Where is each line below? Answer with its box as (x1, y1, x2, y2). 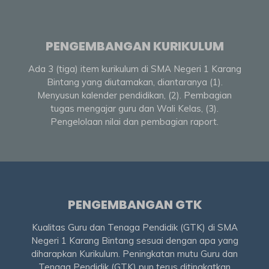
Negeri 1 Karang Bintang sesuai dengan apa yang (31, 234, 238, 246)
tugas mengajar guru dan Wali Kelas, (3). (50, 103, 219, 115)
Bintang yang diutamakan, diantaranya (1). (46, 76, 223, 88)
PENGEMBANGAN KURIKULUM (45, 38, 224, 55)
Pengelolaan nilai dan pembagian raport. (50, 116, 219, 128)
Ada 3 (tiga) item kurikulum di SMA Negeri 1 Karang (28, 63, 241, 75)
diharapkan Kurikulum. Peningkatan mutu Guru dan (31, 247, 238, 259)
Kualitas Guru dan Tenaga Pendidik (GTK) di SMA (31, 221, 238, 233)
